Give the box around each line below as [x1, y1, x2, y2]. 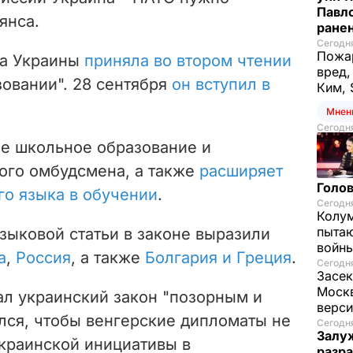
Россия [16, 247, 71, 267]
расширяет [199, 161, 283, 180]
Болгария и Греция [145, 247, 292, 267]
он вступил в [172, 74, 270, 94]
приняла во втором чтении [84, 50, 292, 70]
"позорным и [162, 287, 262, 307]
